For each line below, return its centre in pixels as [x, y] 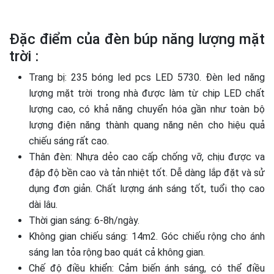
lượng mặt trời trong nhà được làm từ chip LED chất [147, 94]
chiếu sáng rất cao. [69, 141]
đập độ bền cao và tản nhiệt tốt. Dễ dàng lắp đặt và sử [147, 173]
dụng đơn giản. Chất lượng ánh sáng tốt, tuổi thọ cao [147, 189]
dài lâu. [43, 205]
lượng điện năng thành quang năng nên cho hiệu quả [147, 125]
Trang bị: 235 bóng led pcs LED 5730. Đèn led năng [147, 78]
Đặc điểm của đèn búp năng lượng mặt [137, 39]
